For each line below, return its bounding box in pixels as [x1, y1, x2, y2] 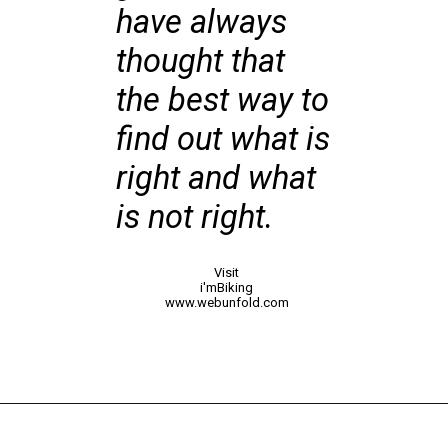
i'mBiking [200, 280, 254, 296]
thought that [116, 42, 286, 81]
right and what [116, 159, 317, 198]
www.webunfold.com [164, 295, 289, 311]
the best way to [116, 81, 330, 120]
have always [116, 3, 288, 42]
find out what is [116, 120, 331, 159]
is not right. [116, 198, 274, 237]
